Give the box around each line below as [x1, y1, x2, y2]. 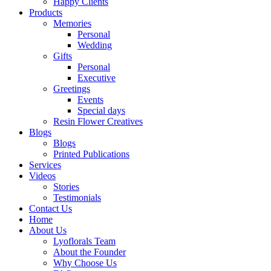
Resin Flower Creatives [53, 116, 143, 126]
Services [29, 159, 61, 170]
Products [29, 7, 62, 18]
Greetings [53, 83, 90, 94]
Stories [53, 181, 79, 192]
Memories [53, 18, 91, 28]
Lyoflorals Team [53, 235, 116, 246]
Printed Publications [53, 148, 129, 159]
